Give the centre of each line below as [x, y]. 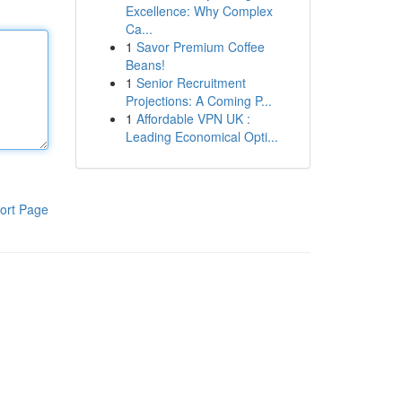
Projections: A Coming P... [198, 100]
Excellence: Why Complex [199, 11]
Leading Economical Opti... [201, 136]
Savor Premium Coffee [200, 47]
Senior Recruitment [191, 83]
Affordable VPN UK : [193, 118]
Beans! [145, 65]
